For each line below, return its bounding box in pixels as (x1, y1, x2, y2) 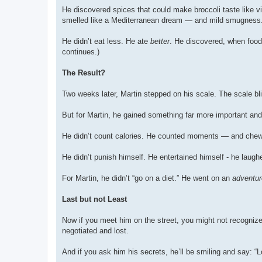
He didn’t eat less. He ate (62, 37, 150, 46)
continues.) (62, 47, 99, 57)
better (150, 37, 170, 46)
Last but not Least (62, 195, 127, 204)
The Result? (62, 68, 105, 78)
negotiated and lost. (62, 226, 129, 236)
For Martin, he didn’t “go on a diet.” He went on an (62, 174, 230, 183)
